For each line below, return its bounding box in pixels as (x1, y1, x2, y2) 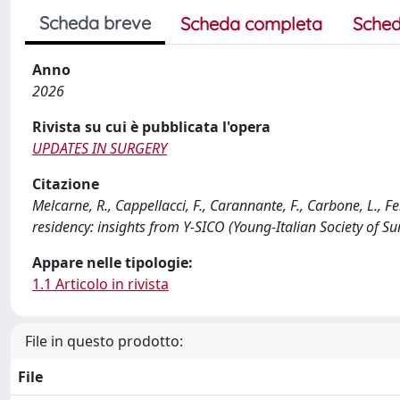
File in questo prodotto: (25, 331, 183, 351)
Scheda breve (39, 12, 151, 34)
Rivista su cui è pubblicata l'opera (32, 117, 271, 137)
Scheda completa (180, 12, 322, 35)
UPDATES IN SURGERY (32, 138, 167, 158)
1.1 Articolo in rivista (32, 274, 169, 294)
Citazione (32, 174, 99, 194)
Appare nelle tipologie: (32, 253, 193, 272)
